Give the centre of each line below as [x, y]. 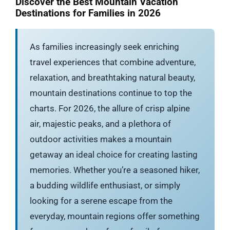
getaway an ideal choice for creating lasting [114, 154]
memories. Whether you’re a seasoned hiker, [115, 170]
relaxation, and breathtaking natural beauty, [112, 77]
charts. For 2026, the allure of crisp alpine [110, 108]
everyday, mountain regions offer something [115, 216]
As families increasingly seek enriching [104, 46]
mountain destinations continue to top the [111, 93]
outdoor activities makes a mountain [101, 139]
